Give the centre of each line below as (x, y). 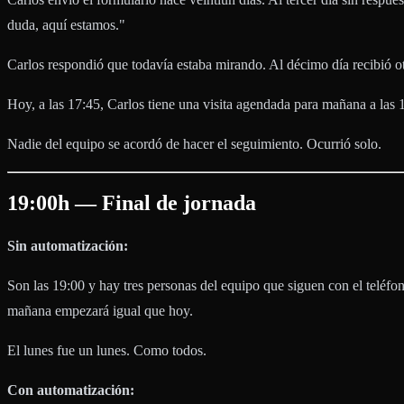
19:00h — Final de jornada (132, 202)
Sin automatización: (68, 245)
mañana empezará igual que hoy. (100, 310)
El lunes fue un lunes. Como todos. (107, 350)
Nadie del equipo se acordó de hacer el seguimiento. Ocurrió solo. (194, 143)
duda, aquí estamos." (66, 24)
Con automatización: (71, 390)
